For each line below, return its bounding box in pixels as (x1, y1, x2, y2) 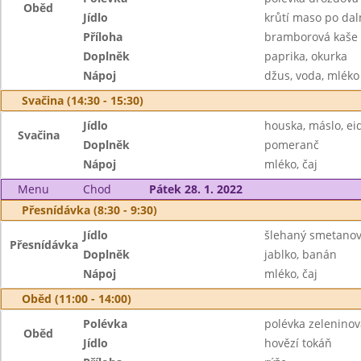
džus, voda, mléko (263, 68, 359, 83)
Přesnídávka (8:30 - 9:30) (22, 202, 157, 218)
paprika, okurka (263, 48, 347, 64)
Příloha (83, 29, 123, 44)
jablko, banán (263, 247, 337, 262)
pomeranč (263, 137, 319, 152)
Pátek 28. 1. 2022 (148, 181, 243, 197)
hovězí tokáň (263, 335, 332, 351)
